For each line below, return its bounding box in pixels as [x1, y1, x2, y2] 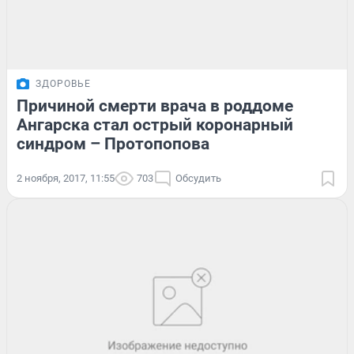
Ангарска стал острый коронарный [17, 115, 293, 135]
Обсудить [175, 172, 221, 185]
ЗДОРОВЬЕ [36, 78, 91, 90]
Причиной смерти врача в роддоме [17, 96, 293, 116]
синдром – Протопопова [17, 134, 209, 154]
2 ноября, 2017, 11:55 [17, 172, 115, 185]
